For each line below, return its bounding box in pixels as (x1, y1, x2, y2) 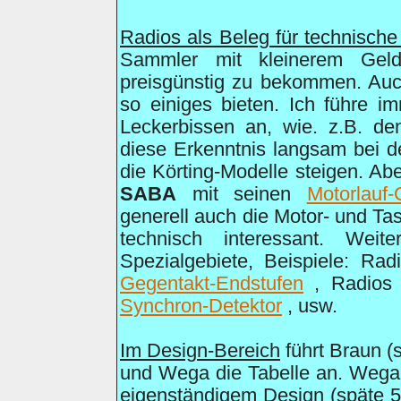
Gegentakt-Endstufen (120, 273, 303, 294)
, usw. (282, 295, 337, 317)
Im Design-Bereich (120, 340, 280, 362)
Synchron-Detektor (120, 295, 282, 317)
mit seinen (176, 183, 307, 205)
